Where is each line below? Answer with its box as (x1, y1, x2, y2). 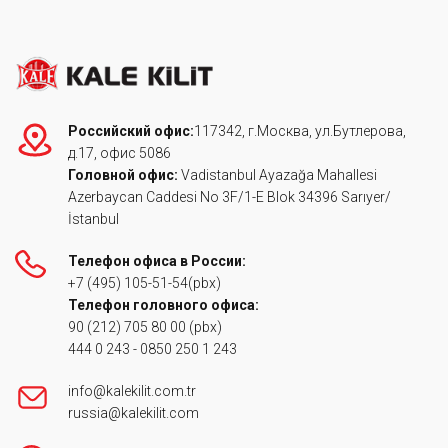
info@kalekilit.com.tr (68, 383, 196, 400)
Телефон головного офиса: (68, 297, 262, 314)
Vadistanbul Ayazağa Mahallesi (181, 167, 377, 184)
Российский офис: (68, 123, 194, 140)
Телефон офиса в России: (68, 253, 246, 270)
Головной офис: (68, 167, 181, 184)
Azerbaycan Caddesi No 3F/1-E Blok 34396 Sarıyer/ (68, 189, 391, 206)
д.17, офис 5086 (68, 145, 171, 162)
